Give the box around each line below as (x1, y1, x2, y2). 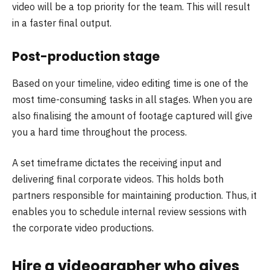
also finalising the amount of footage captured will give (12, 109, 253, 122)
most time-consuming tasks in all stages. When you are (12, 93, 253, 105)
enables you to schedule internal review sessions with (12, 206, 246, 218)
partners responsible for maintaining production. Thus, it (12, 189, 257, 202)
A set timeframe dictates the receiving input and (12, 157, 221, 169)
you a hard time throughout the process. (12, 125, 187, 138)
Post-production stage (12, 48, 160, 66)
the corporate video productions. (12, 222, 154, 234)
